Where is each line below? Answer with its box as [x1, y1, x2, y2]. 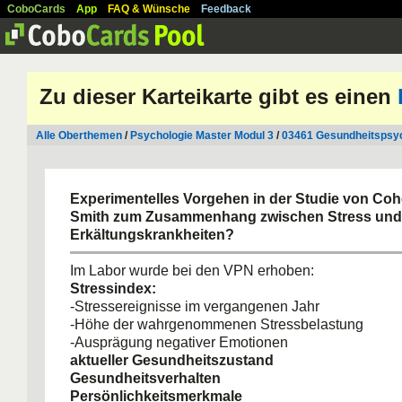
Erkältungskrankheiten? [70, 227, 234, 242]
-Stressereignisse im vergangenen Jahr [70, 299, 319, 314]
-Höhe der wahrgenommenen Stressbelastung [70, 317, 363, 332]
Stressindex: [70, 281, 156, 296]
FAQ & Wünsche [108, 3, 190, 15]
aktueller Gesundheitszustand [70, 353, 274, 368]
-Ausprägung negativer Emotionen [70, 335, 288, 350]
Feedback [201, 3, 251, 15]
